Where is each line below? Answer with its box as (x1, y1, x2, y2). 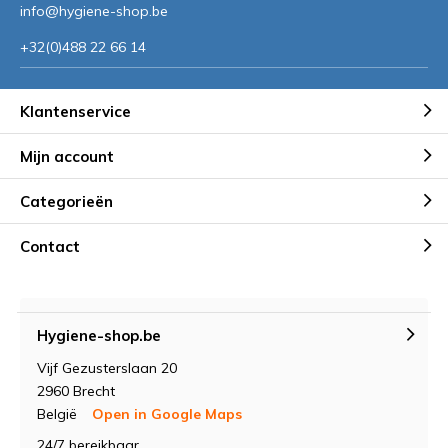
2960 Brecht (37, 382, 115, 400)
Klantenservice (20, 101, 131, 121)
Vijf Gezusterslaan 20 (37, 359, 177, 377)
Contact (20, 236, 80, 256)
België (37, 405, 81, 423)
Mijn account (20, 146, 114, 166)
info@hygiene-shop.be (20, 2, 168, 20)
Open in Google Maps (92, 405, 242, 423)
